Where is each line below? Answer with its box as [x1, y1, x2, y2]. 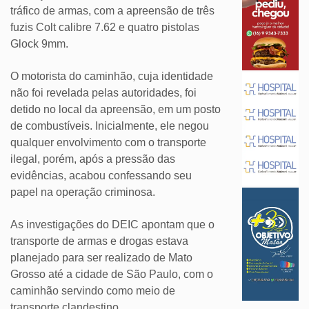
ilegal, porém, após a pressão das [10, 153, 175, 166]
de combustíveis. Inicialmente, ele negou [10, 120, 209, 132]
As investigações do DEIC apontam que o [10, 219, 215, 231]
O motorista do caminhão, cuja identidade [10, 70, 213, 83]
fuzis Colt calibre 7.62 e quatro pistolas [10, 21, 199, 34]
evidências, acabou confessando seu [10, 170, 192, 182]
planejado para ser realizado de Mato [10, 252, 192, 264]
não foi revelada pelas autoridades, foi [10, 87, 197, 99]
